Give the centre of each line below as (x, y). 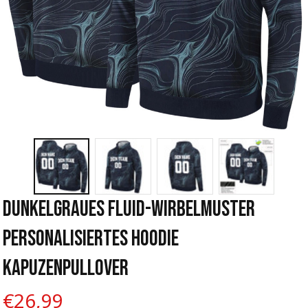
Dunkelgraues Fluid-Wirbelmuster (129, 209)
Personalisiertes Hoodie (91, 239)
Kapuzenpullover (66, 268)
